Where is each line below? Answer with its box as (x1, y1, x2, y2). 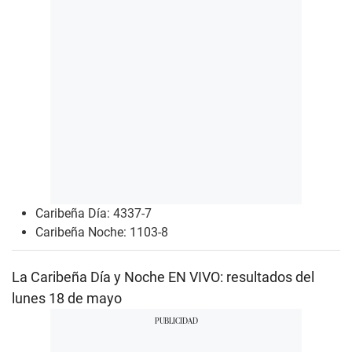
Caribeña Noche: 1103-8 (35, 225, 168, 240)
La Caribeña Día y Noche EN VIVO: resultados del (12, 269, 314, 286)
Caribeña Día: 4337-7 (35, 206, 152, 222)
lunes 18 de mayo (12, 290, 122, 307)
